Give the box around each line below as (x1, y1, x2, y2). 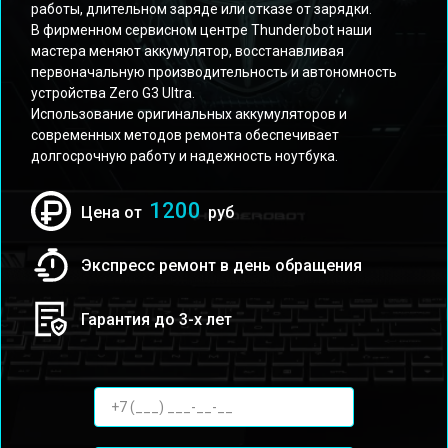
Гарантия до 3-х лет (81, 309, 232, 329)
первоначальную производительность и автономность (31, 64, 397, 80)
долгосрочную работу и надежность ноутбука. (31, 148, 338, 164)
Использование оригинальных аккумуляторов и (31, 106, 347, 122)
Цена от (81, 203, 146, 222)
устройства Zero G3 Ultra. (31, 85, 195, 101)
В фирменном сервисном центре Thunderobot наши (31, 22, 372, 38)
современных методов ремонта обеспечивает (31, 127, 339, 143)
